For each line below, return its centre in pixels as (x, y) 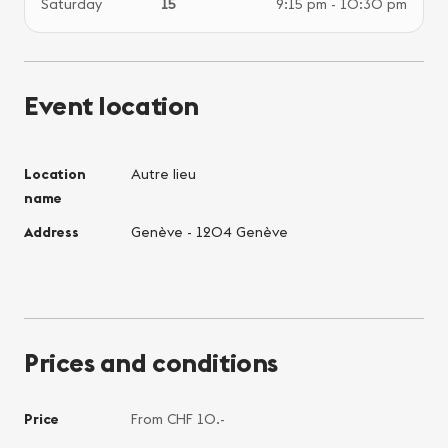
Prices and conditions (151, 362)
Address (51, 231)
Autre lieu (163, 173)
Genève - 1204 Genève (209, 231)
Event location (111, 105)
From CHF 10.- (177, 418)
